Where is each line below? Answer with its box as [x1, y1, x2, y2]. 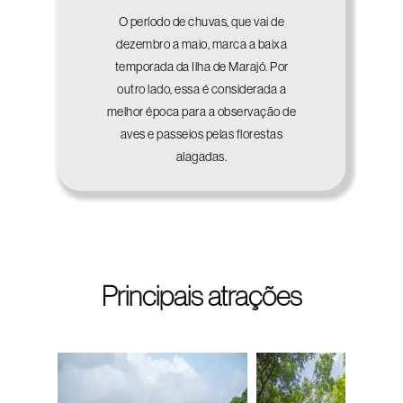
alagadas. [175, 148, 228, 164]
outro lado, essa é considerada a [117, 81, 286, 96]
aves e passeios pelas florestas [120, 126, 283, 141]
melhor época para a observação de [106, 103, 297, 119]
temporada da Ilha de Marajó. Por [114, 58, 289, 74]
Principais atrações [101, 280, 302, 311]
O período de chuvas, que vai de [118, 13, 285, 29]
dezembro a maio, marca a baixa [116, 36, 287, 51]
